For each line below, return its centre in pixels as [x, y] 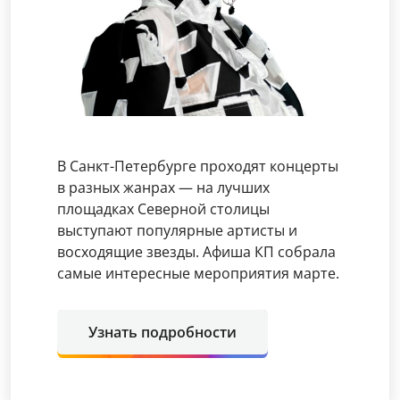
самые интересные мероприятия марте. [198, 273]
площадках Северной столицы [163, 209]
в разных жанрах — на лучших [163, 187]
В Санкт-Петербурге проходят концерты [198, 166]
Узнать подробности [162, 332]
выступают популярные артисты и [177, 230]
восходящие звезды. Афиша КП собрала [196, 252]
